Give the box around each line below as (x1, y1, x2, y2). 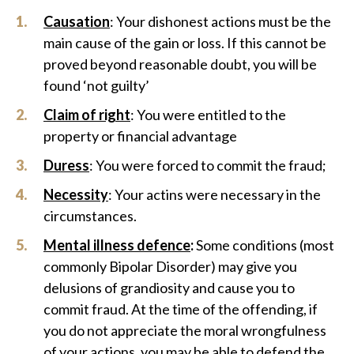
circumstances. (43, 207, 137, 225)
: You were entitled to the (130, 106, 286, 124)
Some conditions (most (194, 236, 334, 254)
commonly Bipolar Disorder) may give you (43, 258, 297, 276)
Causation (43, 13, 110, 31)
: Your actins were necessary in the (108, 186, 321, 204)
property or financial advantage (43, 127, 237, 145)
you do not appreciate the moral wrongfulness (43, 322, 326, 340)
